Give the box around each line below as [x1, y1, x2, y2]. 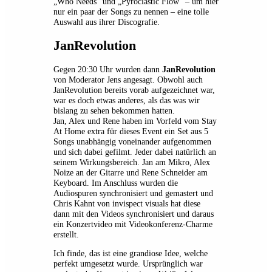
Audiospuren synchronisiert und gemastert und [53, 188, 213, 198]
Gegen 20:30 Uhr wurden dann [53, 64, 162, 74]
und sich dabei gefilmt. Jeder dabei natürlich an [53, 146, 216, 157]
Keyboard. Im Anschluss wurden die [53, 177, 178, 188]
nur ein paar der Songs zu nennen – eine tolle [53, 6, 209, 16]
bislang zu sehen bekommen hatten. [53, 105, 175, 115]
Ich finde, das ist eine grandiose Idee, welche [53, 248, 208, 259]
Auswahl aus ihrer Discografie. [53, 16, 160, 27]
